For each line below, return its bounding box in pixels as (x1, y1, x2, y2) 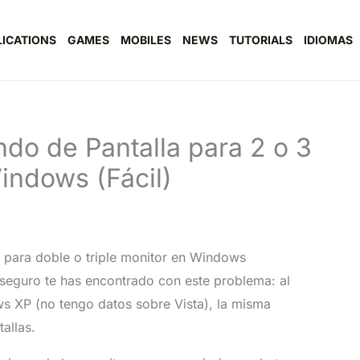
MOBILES (121, 33, 171, 47)
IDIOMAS (304, 33, 353, 47)
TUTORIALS (229, 33, 292, 47)
